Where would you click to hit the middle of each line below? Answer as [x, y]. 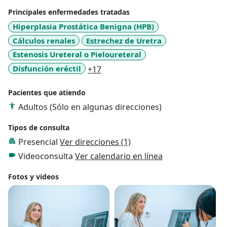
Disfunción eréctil [47, 68]
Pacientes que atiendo [47, 93]
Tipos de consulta [39, 128]
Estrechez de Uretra [124, 40]
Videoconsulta [47, 156]
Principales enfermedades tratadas [69, 12]
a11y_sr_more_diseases [146, 69]
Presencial [39, 142]
